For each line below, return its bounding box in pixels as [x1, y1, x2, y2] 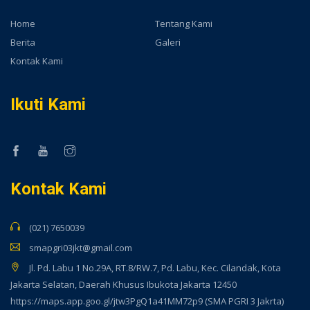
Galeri [155, 35, 181, 48]
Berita [10, 35, 35, 48]
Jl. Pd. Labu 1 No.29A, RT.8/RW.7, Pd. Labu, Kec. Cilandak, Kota [29, 261, 281, 274]
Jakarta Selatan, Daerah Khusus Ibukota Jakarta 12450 [10, 277, 237, 291]
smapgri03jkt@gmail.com [29, 241, 134, 254]
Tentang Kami [155, 17, 212, 30]
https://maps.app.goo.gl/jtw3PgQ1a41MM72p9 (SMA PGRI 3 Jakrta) [10, 294, 284, 307]
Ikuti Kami [10, 94, 86, 114]
